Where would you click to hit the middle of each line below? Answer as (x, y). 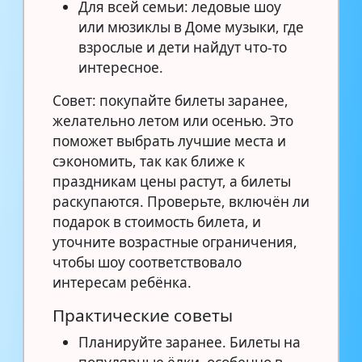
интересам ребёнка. (122, 282)
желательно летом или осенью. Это (173, 120)
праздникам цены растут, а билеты (172, 181)
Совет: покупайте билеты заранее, (170, 100)
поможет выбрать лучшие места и (169, 141)
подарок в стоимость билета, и (157, 221)
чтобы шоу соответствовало (147, 262)
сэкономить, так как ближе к (149, 161)
